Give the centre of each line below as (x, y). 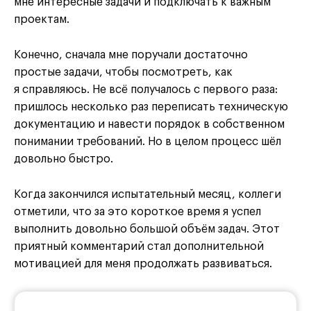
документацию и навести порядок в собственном (149, 125)
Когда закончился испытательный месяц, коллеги (148, 195)
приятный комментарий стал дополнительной (139, 247)
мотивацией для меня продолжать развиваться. (143, 264)
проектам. (42, 20)
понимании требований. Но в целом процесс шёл (148, 142)
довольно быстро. (64, 159)
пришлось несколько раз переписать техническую (151, 107)
